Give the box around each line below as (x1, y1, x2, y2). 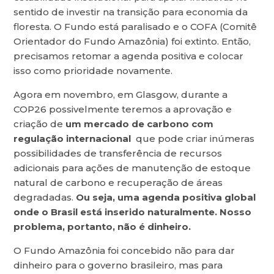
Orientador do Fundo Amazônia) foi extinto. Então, (13, 35, 251, 48)
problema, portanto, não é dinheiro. (13, 221, 191, 233)
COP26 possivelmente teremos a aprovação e (13, 103, 232, 116)
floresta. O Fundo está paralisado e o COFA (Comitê (13, 21, 257, 33)
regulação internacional (13, 133, 136, 145)
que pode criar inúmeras (136, 133, 255, 145)
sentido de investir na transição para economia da (13, 6, 248, 18)
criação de (13, 118, 66, 130)
